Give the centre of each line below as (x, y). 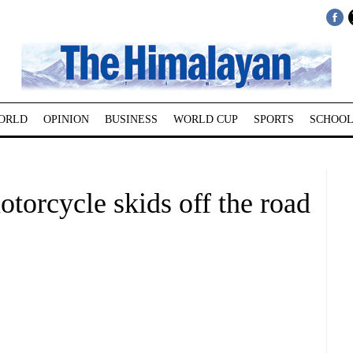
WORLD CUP (205, 119)
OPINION (66, 119)
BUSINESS (131, 119)
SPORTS (273, 119)
